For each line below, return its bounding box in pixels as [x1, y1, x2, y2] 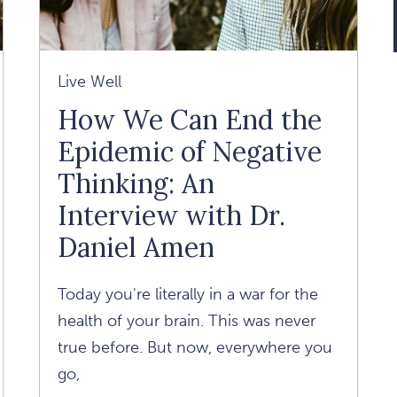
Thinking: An [57, 167, 214, 201]
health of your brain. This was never [57, 311, 315, 331]
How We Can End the [57, 103, 322, 137]
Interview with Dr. [57, 198, 285, 233]
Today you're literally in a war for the [57, 284, 318, 305]
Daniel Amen [57, 230, 214, 265]
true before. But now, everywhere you [57, 338, 332, 358]
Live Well [57, 72, 121, 92]
